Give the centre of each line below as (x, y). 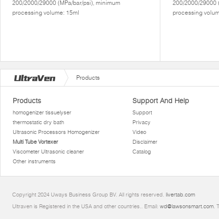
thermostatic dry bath (39, 122)
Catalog (142, 152)
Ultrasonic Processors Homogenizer (56, 132)
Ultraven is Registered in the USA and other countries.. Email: (86, 206)
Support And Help (161, 101)
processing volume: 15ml (46, 12)
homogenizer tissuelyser (42, 112)
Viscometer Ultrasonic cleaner (49, 152)
